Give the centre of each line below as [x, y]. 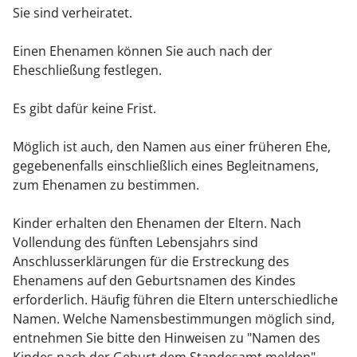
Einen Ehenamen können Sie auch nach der [143, 51]
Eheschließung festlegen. [87, 71]
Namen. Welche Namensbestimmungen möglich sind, [174, 319]
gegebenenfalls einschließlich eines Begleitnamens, [166, 166]
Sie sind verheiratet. [73, 13]
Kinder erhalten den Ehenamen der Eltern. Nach [157, 224]
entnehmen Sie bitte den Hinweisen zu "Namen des [167, 338]
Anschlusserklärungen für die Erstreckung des [151, 262]
